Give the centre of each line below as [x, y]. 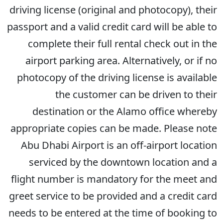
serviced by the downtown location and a [123, 162]
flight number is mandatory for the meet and [114, 179]
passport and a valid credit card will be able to [112, 27]
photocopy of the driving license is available [117, 77]
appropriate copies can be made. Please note [114, 128]
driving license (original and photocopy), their [113, 10]
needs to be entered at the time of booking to [113, 213]
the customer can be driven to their [136, 94]
